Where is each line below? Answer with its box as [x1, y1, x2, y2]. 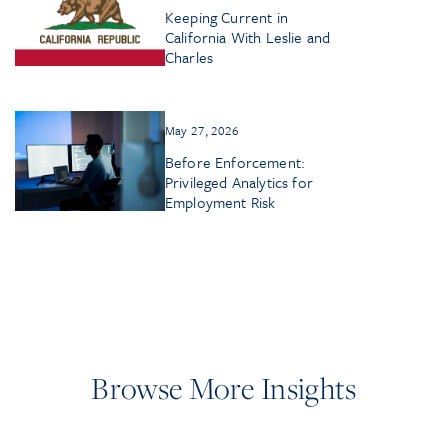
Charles [165, 46, 214, 69]
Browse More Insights [91, 367, 357, 410]
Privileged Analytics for [165, 171, 313, 194]
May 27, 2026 [165, 121, 240, 140]
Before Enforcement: [165, 151, 306, 174]
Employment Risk [165, 191, 276, 214]
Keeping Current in [165, 6, 288, 29]
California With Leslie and [165, 26, 331, 49]
